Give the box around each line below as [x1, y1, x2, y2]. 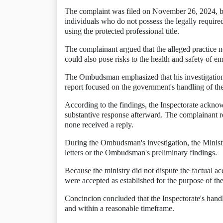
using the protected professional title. [65, 27, 179, 35]
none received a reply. [65, 120, 133, 129]
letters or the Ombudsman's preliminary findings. [65, 148, 217, 157]
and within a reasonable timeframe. [65, 204, 174, 213]
